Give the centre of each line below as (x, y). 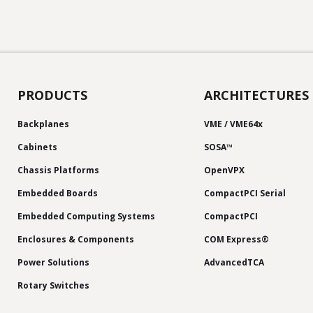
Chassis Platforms (58, 170)
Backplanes (43, 124)
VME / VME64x (233, 124)
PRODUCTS (52, 95)
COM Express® (236, 240)
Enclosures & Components (76, 240)
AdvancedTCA (234, 263)
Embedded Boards (58, 194)
